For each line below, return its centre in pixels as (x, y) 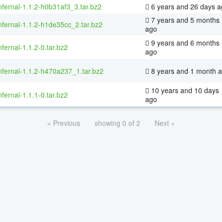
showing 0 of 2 (117, 123)
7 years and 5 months (184, 20)
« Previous (64, 123)
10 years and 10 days (184, 90)
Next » (165, 123)
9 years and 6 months (184, 42)
